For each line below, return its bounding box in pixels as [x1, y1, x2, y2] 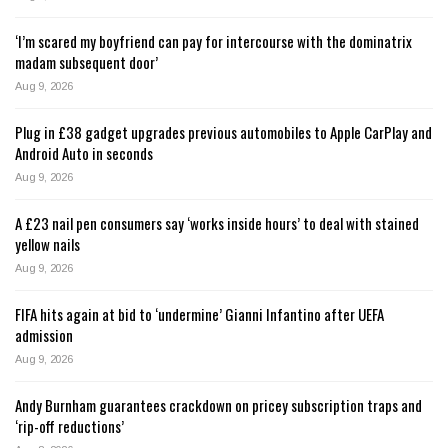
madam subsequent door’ [15, 50, 158, 73]
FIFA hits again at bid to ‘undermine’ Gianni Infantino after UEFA [15, 302, 384, 325]
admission [15, 323, 73, 346]
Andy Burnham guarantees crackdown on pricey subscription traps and [15, 393, 422, 416]
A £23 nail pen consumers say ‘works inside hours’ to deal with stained [15, 211, 419, 234]
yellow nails [15, 232, 80, 255]
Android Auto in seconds [15, 141, 153, 164]
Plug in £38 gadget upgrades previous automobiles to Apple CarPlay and [15, 120, 432, 143]
